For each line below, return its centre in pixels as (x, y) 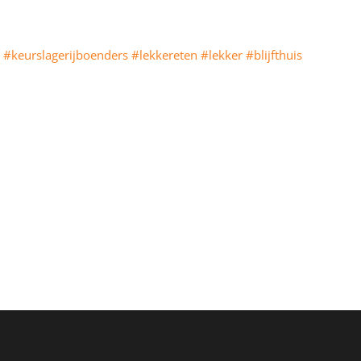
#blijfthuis (274, 54)
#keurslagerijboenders (66, 54)
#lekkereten (165, 54)
